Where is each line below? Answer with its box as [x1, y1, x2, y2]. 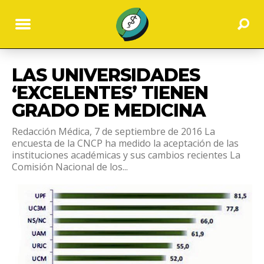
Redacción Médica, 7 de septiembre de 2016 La [12, 124, 215, 138]
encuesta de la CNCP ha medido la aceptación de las [12, 136, 239, 150]
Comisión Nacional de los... [12, 160, 128, 173]
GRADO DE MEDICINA [12, 99, 206, 121]
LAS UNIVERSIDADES [12, 64, 200, 86]
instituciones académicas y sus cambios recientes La [12, 148, 240, 161]
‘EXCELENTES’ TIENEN [12, 81, 208, 104]
